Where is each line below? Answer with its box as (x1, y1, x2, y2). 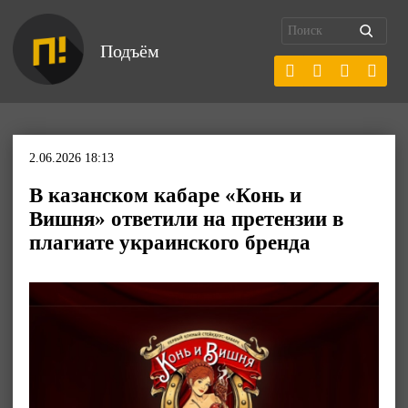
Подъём (100, 41, 159, 61)
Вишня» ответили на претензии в (29, 208, 343, 230)
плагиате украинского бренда (29, 231, 311, 254)
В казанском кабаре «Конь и (29, 184, 301, 207)
